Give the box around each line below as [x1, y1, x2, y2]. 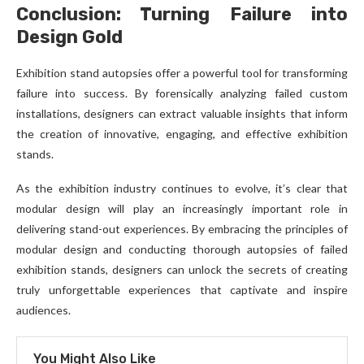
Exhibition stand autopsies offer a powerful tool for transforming [16, 66, 348, 80]
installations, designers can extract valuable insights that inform [16, 106, 348, 121]
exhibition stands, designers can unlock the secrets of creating [16, 262, 348, 277]
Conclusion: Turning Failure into [16, 3, 348, 26]
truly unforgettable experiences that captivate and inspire [16, 283, 348, 297]
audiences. [16, 303, 71, 318]
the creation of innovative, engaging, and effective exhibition [16, 127, 348, 141]
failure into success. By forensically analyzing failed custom [16, 86, 348, 101]
